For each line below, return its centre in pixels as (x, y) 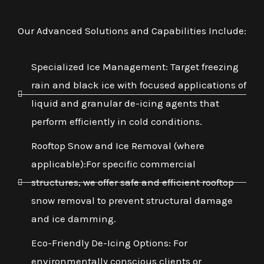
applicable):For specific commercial (113, 164)
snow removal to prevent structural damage (132, 201)
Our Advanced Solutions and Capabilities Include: (132, 31)
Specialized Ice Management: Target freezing (135, 67)
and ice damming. (73, 219)
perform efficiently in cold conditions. (116, 122)
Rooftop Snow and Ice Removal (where (118, 146)
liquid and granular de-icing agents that (125, 103)
